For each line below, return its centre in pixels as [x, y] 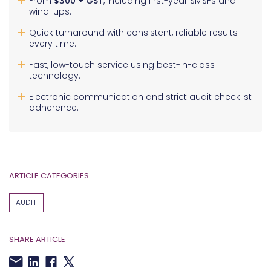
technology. [55, 76]
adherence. [54, 108]
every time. [53, 44]
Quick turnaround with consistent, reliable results [133, 33]
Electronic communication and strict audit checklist [140, 97]
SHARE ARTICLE [37, 240]
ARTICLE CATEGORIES [49, 176]
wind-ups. [50, 12]
